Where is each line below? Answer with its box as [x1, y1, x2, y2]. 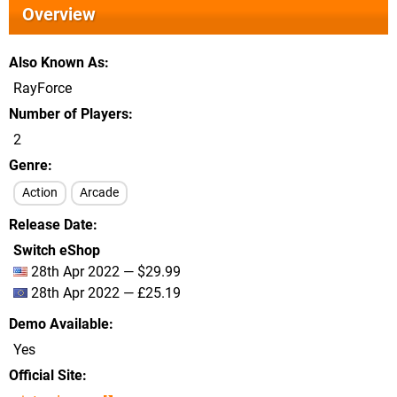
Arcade [80, 185, 119, 200]
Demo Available [9, 315, 109, 332]
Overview [22, 4, 96, 25]
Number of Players [9, 105, 128, 122]
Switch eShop [13, 242, 100, 259]
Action [22, 185, 58, 200]
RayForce [13, 80, 72, 97]
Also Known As [9, 54, 105, 71]
